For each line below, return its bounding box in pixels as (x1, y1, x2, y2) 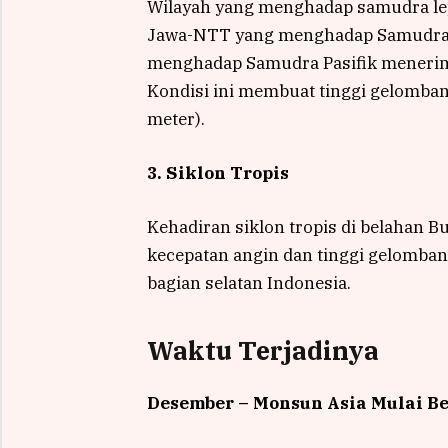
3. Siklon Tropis (146, 162, 289, 185)
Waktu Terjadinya (146, 333, 379, 367)
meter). (146, 107, 205, 130)
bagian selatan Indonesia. (146, 272, 351, 295)
